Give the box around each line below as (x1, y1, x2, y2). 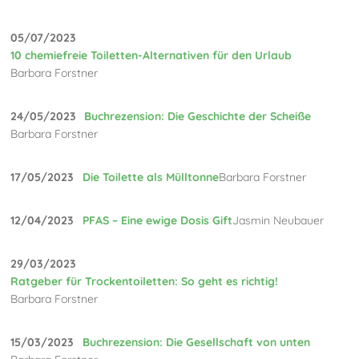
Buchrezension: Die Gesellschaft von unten (83, 334, 311, 349)
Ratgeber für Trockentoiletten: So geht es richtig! (10, 273, 279, 288)
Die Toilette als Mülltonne (83, 169, 220, 184)
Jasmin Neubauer (232, 212, 325, 228)
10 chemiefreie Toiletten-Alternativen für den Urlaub (10, 47, 292, 63)
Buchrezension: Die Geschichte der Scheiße (84, 108, 312, 123)
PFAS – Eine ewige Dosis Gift (83, 212, 233, 228)
